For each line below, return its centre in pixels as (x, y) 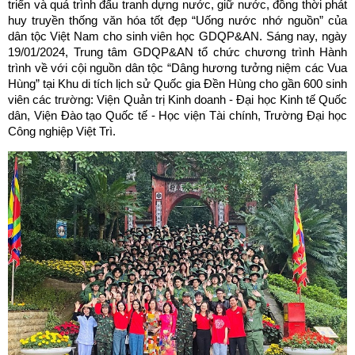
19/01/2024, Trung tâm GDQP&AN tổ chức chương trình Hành (177, 52)
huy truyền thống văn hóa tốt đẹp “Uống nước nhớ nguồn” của (177, 20)
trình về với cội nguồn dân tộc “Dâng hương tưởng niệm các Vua (177, 68)
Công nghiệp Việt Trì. (62, 131)
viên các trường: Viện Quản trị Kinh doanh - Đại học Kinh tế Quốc (177, 99)
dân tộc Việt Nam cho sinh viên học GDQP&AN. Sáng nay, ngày (177, 36)
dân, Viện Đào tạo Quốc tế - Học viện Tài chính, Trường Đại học (177, 115)
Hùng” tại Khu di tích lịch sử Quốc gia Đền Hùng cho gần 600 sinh (177, 84)
